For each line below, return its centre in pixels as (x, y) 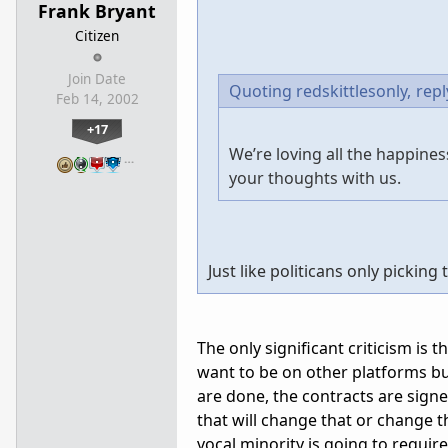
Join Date (97, 79)
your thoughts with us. (317, 178)
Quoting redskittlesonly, (320, 91)
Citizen (97, 36)
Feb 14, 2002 (97, 99)
